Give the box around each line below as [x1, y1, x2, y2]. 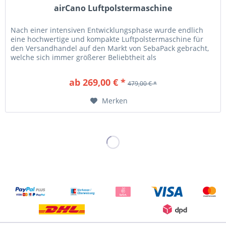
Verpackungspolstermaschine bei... [11, 62, 130, 72]
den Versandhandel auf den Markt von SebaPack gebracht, [11, 43, 209, 53]
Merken [102, 96, 128, 106]
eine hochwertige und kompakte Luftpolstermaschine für [11, 34, 204, 44]
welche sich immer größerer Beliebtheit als [11, 52, 157, 63]
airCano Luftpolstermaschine [54, 3, 173, 14]
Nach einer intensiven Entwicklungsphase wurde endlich [11, 25, 204, 35]
